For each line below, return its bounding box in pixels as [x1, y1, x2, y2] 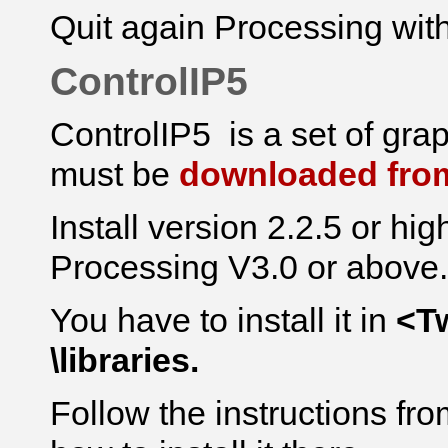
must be [50, 155, 179, 193]
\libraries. [50, 341, 199, 379]
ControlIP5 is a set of [50, 115, 382, 153]
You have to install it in [50, 301, 387, 339]
